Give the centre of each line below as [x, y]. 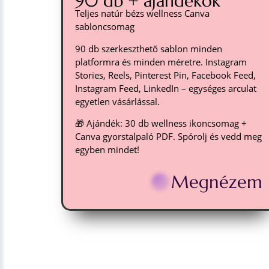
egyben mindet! [107, 150]
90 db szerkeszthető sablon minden [149, 48]
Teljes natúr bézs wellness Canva [142, 14]
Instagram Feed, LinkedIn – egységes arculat [166, 88]
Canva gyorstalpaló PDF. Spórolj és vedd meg [168, 136]
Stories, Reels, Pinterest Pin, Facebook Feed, [165, 75]
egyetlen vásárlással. [117, 101]
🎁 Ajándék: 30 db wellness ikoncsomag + [161, 123]
